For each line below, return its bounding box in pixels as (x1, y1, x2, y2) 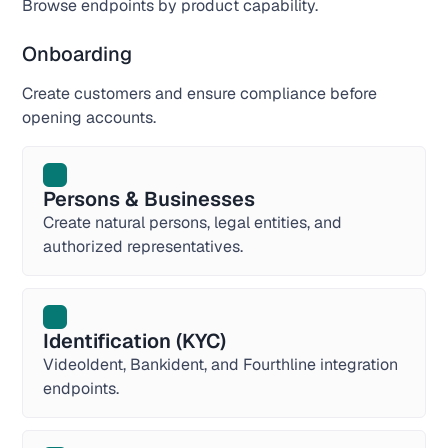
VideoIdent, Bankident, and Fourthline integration (43, 354, 399, 375)
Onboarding (22, 41, 133, 67)
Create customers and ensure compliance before (22, 83, 378, 104)
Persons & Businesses (43, 186, 256, 212)
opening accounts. (22, 107, 157, 128)
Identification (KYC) (43, 328, 227, 354)
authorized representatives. (43, 236, 244, 257)
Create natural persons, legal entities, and (43, 212, 343, 233)
